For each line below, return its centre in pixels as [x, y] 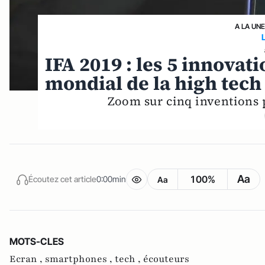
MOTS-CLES [37, 241]
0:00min [111, 179]
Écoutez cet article [62, 179]
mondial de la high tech [153, 83]
